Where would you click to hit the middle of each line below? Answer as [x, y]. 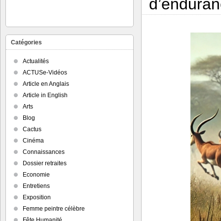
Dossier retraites [45, 163]
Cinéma [33, 141]
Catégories [26, 42]
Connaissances [44, 152]
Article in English [45, 95]
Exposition [37, 197]
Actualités [36, 61]
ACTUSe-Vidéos [45, 73]
